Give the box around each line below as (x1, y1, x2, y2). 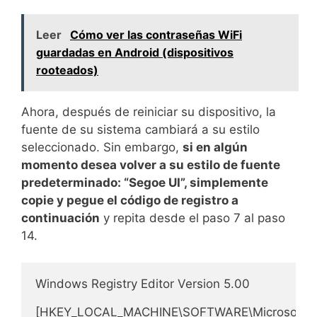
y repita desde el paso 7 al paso (100, 210, 285, 225)
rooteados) (36, 62, 98, 77)
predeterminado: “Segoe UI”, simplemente (21, 175, 268, 190)
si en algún (183, 139, 248, 154)
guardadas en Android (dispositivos (36, 45, 234, 59)
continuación (21, 210, 100, 225)
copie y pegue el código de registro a (21, 192, 238, 207)
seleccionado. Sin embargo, (21, 139, 183, 154)
